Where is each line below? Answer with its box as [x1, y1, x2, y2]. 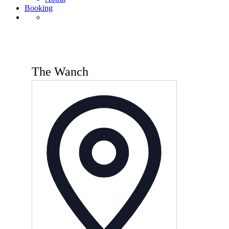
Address [163, 93, 190, 103]
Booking [25, 4, 53, 12]
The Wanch [31, 65, 88, 78]
